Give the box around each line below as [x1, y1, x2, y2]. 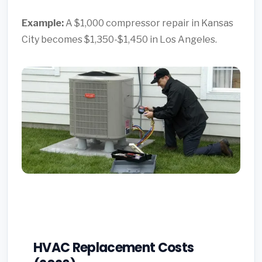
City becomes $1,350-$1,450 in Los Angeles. [22, 34, 217, 46]
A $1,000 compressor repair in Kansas [64, 18, 233, 29]
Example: [22, 18, 64, 29]
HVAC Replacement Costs [33, 238, 194, 257]
